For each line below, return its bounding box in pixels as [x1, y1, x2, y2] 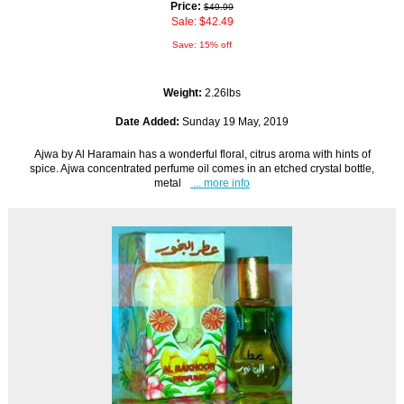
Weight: [163, 86, 205, 98]
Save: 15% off [172, 39, 232, 50]
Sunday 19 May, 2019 [179, 115, 289, 127]
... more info [190, 176, 250, 188]
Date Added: [115, 115, 179, 127]
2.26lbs [205, 86, 241, 98]
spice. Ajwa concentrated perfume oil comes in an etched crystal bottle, [30, 161, 374, 174]
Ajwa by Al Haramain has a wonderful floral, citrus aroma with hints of [33, 147, 371, 160]
